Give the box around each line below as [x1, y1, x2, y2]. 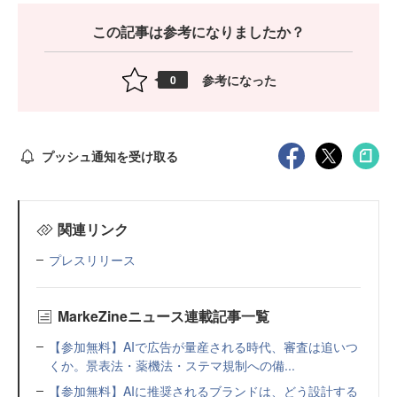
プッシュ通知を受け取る [41, 146, 178, 165]
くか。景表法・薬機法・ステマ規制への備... [49, 356, 295, 374]
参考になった [202, 70, 276, 89]
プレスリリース [49, 251, 136, 269]
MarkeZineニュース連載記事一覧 [57, 306, 269, 326]
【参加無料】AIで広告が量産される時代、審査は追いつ [49, 338, 358, 355]
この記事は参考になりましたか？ [92, 21, 305, 42]
